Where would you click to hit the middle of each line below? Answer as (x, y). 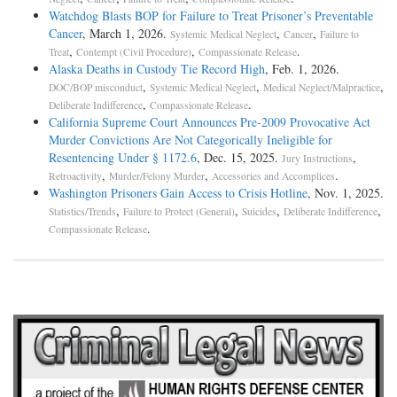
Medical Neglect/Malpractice (322, 88)
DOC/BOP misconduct (96, 88)
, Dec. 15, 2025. (239, 158)
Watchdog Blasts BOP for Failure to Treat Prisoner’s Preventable (211, 16)
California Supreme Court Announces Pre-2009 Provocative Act (210, 122)
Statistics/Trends (82, 212)
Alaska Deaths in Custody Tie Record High (157, 69)
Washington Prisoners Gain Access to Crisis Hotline (178, 193)
